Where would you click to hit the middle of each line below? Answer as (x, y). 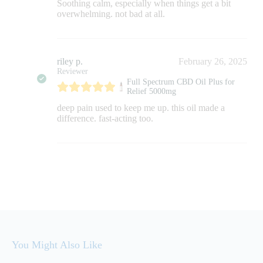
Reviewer (72, 71)
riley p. (70, 61)
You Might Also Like (57, 245)
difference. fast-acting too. (105, 118)
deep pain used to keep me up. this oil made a (141, 107)
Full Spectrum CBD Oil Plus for (181, 82)
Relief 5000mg (151, 91)
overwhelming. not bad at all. (111, 14)
